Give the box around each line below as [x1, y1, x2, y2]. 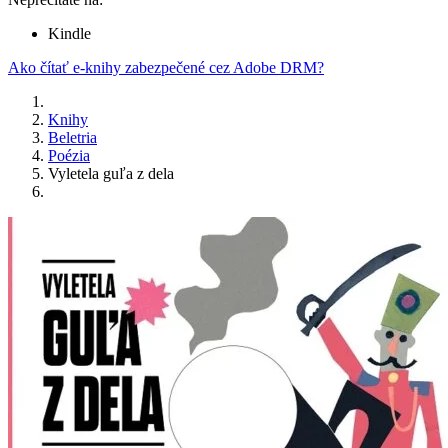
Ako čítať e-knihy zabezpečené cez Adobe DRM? [8, 59, 324, 77]
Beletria [48, 129, 97, 147]
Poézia [48, 147, 90, 165]
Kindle [48, 25, 91, 43]
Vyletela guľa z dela [48, 165, 174, 183]
